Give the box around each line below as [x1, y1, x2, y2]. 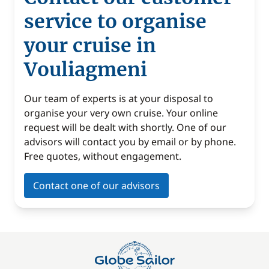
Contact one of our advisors [33, 179, 160, 192]
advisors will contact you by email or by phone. [24, 135, 236, 148]
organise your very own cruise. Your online [24, 106, 218, 119]
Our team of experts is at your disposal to [24, 92, 213, 105]
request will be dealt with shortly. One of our [24, 121, 226, 134]
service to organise [24, 10, 207, 34]
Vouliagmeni [24, 58, 147, 82]
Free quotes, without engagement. [24, 150, 181, 163]
